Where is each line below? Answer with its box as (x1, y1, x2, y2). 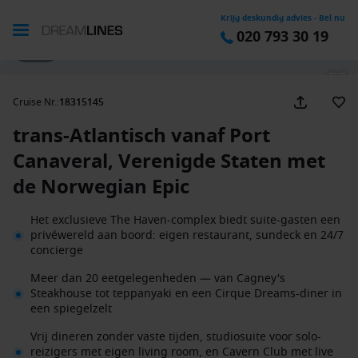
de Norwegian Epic (13, 173, 189, 201)
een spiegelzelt (30, 300, 112, 317)
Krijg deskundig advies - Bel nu (221, 12, 345, 24)
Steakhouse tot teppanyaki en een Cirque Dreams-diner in (30, 285, 342, 302)
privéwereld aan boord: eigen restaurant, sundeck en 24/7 (30, 227, 344, 244)
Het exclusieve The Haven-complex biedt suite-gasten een (30, 212, 340, 229)
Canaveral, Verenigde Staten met (13, 147, 325, 176)
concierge (30, 242, 83, 259)
